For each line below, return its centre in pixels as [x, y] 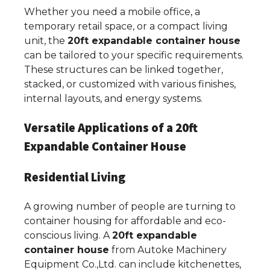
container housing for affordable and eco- [125, 221]
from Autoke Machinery [168, 250]
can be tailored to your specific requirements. [134, 55]
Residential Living [75, 177]
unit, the [46, 40]
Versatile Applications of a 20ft [111, 127]
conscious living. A [68, 236]
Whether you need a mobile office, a [112, 11]
